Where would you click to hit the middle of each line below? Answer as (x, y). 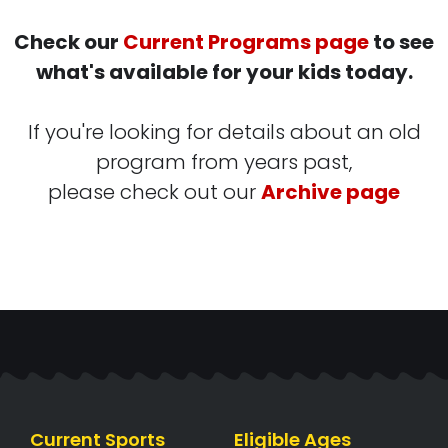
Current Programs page (246, 42)
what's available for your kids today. (224, 72)
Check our (68, 42)
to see (401, 42)
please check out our (154, 192)
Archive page (330, 192)
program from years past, (224, 162)
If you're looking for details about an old (224, 132)
